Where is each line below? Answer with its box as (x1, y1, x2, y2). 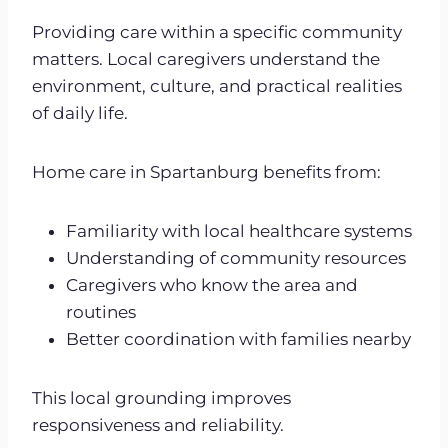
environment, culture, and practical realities (32, 75, 402, 96)
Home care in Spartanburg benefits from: (32, 161, 381, 182)
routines (66, 301, 136, 322)
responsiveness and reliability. (32, 414, 284, 435)
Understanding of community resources (66, 247, 406, 268)
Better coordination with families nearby (66, 328, 411, 349)
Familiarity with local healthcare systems (66, 220, 412, 241)
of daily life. (32, 102, 128, 123)
